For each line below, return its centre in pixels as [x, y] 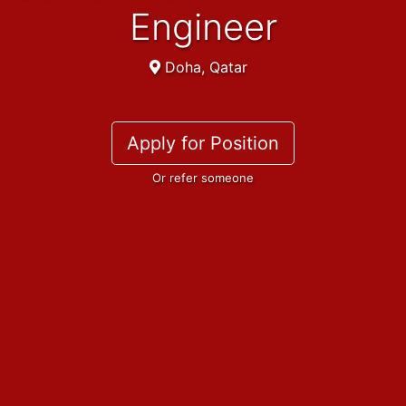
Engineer [203, 27]
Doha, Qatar [204, 68]
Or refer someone [203, 178]
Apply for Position [203, 144]
